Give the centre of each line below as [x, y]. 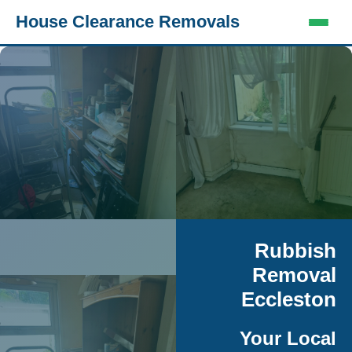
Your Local [288, 338]
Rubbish [295, 251]
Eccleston [289, 299]
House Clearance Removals [128, 22]
